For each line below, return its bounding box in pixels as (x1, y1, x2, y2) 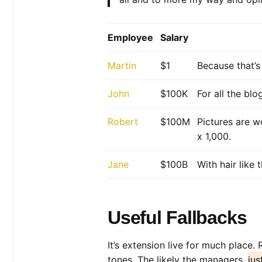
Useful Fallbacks (107, 206, 247, 228)
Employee (107, 31, 153, 43)
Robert (107, 115, 138, 127)
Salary (160, 31, 188, 43)
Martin (107, 59, 136, 71)
